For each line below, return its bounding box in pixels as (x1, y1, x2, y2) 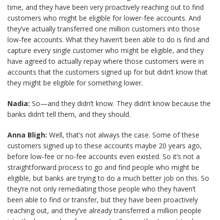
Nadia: (7, 99, 30, 108)
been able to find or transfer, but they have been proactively (7, 195, 198, 204)
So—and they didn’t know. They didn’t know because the (30, 99, 211, 108)
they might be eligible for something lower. (7, 78, 143, 87)
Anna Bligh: (7, 130, 47, 139)
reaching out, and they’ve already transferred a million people (7, 206, 201, 215)
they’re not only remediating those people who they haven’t (7, 184, 196, 193)
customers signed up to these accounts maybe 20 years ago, (7, 141, 202, 150)
